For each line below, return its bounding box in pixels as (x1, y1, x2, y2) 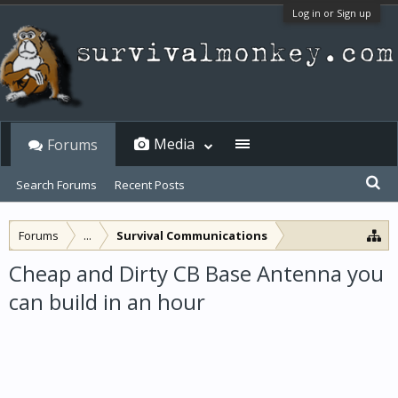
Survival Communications (116, 227, 267, 243)
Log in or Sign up (292, 6, 371, 20)
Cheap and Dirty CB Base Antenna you (9, 259, 384, 288)
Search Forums (16, 177, 97, 193)
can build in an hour (9, 287, 205, 316)
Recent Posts (115, 177, 185, 193)
